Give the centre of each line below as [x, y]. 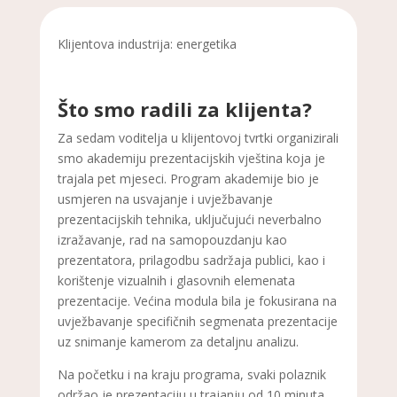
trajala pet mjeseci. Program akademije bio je [188, 178]
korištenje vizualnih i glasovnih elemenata [176, 280]
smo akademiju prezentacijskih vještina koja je [191, 158]
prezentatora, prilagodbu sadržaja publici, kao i [191, 260]
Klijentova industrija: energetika [147, 43]
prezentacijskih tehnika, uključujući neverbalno [189, 219]
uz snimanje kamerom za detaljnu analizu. [178, 341]
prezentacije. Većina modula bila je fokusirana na [197, 300]
